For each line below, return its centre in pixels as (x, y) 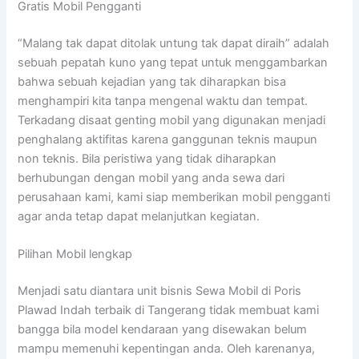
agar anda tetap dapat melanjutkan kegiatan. (139, 216)
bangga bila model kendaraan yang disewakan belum (163, 329)
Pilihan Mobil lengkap (75, 254)
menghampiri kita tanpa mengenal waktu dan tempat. (163, 101)
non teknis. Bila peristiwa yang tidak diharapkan (147, 158)
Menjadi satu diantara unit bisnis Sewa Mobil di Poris (160, 290)
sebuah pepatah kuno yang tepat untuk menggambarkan (173, 62)
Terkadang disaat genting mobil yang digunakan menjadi (172, 120)
